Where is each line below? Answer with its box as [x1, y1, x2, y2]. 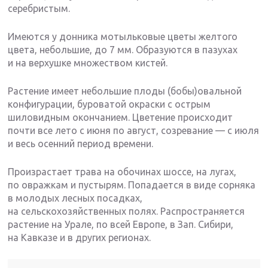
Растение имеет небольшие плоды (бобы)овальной [8, 86, 242, 97]
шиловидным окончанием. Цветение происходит [8, 112, 233, 123]
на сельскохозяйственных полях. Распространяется [8, 206, 245, 217]
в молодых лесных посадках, [8, 193, 143, 204]
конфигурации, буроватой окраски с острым [8, 99, 211, 110]
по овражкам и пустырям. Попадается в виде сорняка [8, 179, 256, 191]
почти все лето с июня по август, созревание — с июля [8, 125, 260, 136]
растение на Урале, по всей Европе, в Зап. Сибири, [8, 219, 234, 230]
